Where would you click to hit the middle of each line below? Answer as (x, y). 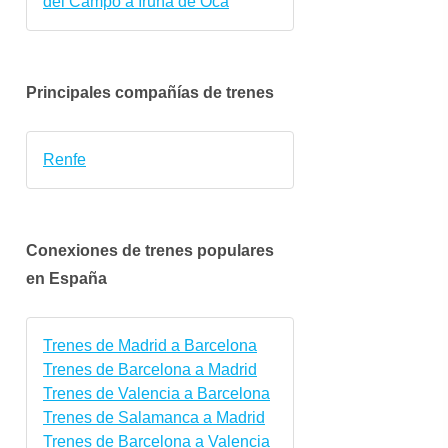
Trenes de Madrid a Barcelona (150, 345)
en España (66, 278)
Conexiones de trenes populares (150, 250)
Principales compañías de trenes (150, 92)
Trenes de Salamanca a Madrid (154, 417)
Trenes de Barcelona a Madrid (150, 369)
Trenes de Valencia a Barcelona (156, 393)
